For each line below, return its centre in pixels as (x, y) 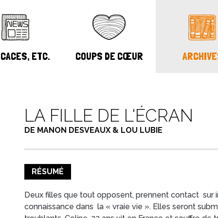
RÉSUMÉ (47, 172)
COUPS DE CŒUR (109, 56)
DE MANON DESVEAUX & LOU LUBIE (93, 130)
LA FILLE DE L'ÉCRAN (109, 116)
